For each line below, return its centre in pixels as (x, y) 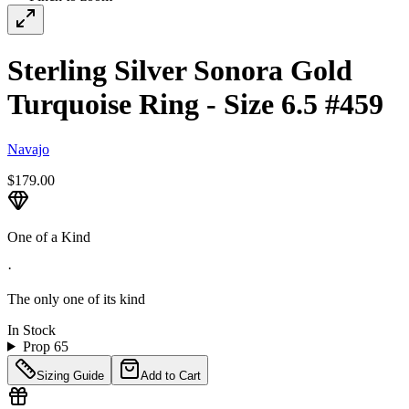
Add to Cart (171, 375)
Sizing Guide (70, 375)
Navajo (28, 149)
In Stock (31, 330)
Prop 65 (45, 346)
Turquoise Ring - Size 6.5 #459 (195, 105)
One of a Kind (49, 236)
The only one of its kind (76, 299)
